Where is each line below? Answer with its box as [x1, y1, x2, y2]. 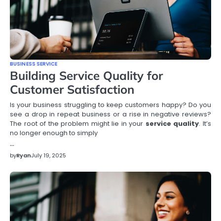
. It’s [199, 118, 212, 128]
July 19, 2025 [31, 151, 66, 159]
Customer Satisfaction [10, 81, 134, 97]
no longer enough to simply [10, 128, 98, 138]
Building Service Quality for [10, 68, 163, 83]
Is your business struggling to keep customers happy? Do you [10, 100, 211, 110]
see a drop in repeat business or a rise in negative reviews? [10, 109, 211, 119]
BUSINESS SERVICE [10, 60, 58, 68]
